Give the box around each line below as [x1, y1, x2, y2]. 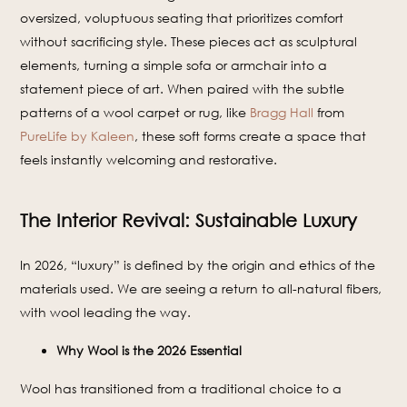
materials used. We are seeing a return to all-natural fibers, [20, 281, 382, 297]
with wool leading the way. [20, 304, 192, 321]
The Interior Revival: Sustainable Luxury [20, 209, 358, 232]
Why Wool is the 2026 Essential [56, 342, 243, 359]
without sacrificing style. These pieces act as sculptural [20, 34, 358, 50]
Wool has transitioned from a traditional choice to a [20, 381, 342, 397]
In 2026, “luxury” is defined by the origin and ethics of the [20, 257, 376, 273]
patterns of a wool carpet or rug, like [20, 104, 251, 121]
